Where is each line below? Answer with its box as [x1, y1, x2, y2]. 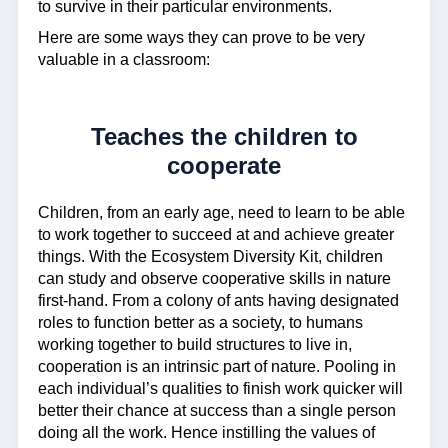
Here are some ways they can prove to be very [38, 28, 365, 46]
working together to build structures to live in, [38, 335, 352, 353]
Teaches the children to [90, 123, 358, 151]
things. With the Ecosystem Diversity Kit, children [38, 247, 383, 265]
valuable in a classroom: [38, 50, 210, 68]
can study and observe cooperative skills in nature [38, 269, 391, 287]
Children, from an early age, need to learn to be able [38, 203, 405, 221]
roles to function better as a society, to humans [38, 313, 363, 331]
